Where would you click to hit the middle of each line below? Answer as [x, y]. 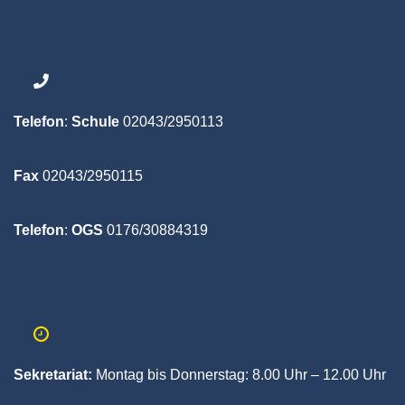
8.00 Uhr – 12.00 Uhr [321, 374]
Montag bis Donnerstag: [172, 374]
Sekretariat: [53, 374]
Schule [94, 121]
